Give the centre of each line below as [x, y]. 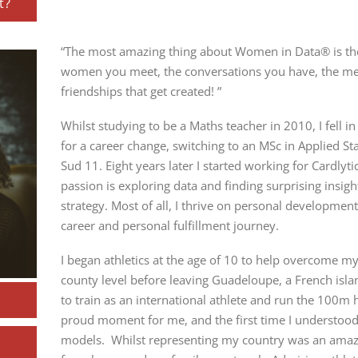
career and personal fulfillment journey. [171, 225]
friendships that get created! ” [142, 91]
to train [82, 300]
